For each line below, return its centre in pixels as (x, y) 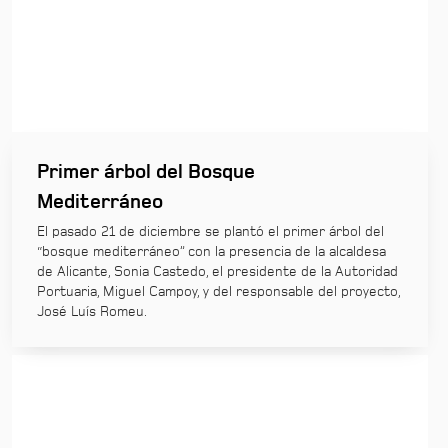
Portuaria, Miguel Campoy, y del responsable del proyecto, (218, 291)
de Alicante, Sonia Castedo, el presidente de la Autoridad (217, 271)
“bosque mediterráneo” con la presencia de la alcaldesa (211, 251)
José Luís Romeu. (92, 311)
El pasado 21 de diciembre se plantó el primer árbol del (210, 231)
